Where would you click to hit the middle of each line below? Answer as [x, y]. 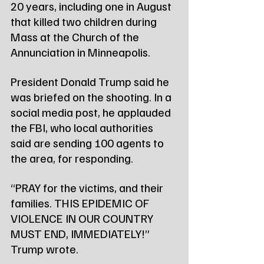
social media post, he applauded [92, 112]
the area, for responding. [72, 158]
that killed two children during [85, 21]
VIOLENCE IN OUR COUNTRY [83, 218]
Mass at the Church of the [76, 36]
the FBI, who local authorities [83, 127]
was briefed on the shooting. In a [92, 96]
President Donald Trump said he [91, 81]
